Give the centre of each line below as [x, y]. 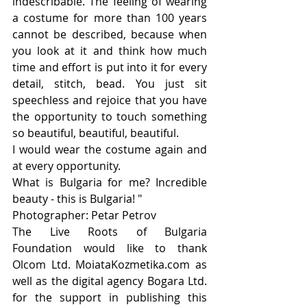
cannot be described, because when [110, 34]
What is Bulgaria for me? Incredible [110, 182]
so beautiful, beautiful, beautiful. [96, 133]
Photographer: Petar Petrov [84, 215]
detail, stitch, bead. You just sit [110, 84]
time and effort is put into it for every [110, 67]
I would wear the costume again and [110, 149]
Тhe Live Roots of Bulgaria [110, 232]
